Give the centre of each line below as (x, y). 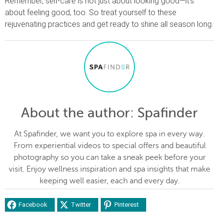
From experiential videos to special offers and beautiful (109, 145)
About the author (76, 112)
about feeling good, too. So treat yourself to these (91, 12)
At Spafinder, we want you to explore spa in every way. (109, 134)
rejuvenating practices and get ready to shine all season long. (109, 24)
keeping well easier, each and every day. (109, 181)
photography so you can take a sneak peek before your (109, 157)
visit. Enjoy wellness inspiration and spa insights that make (109, 169)
